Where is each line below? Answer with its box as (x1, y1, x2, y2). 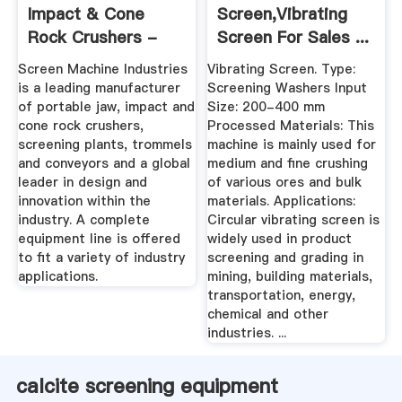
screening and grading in (207, 248, 364, 267)
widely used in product (207, 229, 353, 248)
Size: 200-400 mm (207, 97, 326, 116)
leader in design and (17, 172, 147, 191)
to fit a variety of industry (17, 248, 185, 267)
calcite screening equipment (15, 371, 278, 399)
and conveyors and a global (17, 153, 190, 172)
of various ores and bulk (207, 172, 363, 191)
